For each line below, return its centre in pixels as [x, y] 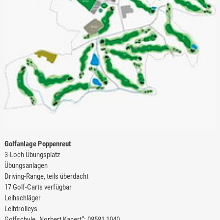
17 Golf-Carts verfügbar [38, 187]
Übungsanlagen [26, 165]
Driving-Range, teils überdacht [46, 176]
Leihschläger [22, 198]
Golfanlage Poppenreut [38, 144]
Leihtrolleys [21, 208]
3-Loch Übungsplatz [32, 154]
